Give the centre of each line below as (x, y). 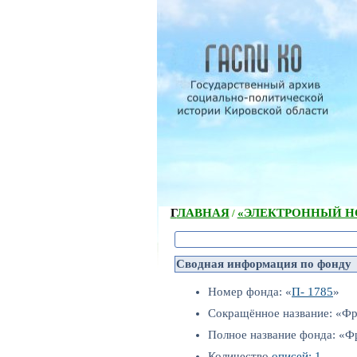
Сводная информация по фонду (264, 263)
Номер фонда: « (250, 292)
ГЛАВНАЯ (203, 212)
